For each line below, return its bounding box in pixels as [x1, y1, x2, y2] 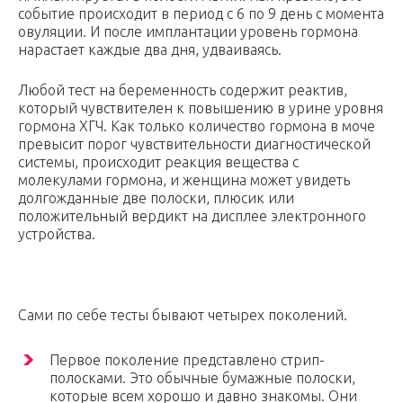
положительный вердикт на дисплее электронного [18, 208, 366, 225]
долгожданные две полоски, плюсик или [18, 190, 294, 207]
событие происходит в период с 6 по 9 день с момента [18, 5, 384, 22]
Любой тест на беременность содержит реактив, [18, 82, 347, 99]
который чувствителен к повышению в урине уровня [18, 100, 383, 117]
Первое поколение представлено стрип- [49, 352, 325, 369]
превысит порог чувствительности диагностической [18, 136, 371, 153]
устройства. [18, 226, 95, 243]
